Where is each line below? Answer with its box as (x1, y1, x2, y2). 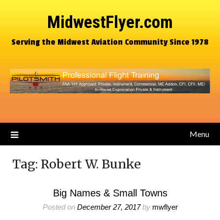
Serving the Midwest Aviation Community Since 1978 (11, 37, 209, 47)
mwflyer (152, 203, 178, 211)
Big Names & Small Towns (53, 188, 167, 198)
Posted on (42, 203, 77, 211)
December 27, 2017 (77, 203, 140, 211)
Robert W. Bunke (41, 156, 141, 172)
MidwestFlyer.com (47, 12, 173, 32)
